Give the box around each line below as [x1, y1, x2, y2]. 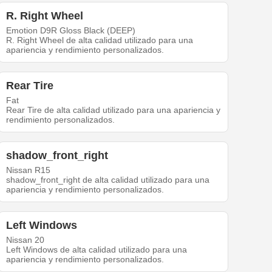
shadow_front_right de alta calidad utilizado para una [6, 175, 210, 185]
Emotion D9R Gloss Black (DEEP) [6, 25, 136, 36]
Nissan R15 [6, 165, 51, 175]
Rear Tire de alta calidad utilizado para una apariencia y [6, 105, 221, 115]
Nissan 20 [6, 235, 45, 245]
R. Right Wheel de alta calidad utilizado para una [6, 35, 194, 46]
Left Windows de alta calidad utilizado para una [6, 245, 188, 255]
